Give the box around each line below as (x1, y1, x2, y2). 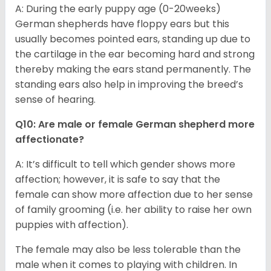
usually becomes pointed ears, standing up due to (15, 32, 250, 47)
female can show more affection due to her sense (15, 188, 253, 202)
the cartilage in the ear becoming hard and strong (15, 47, 255, 62)
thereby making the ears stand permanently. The (15, 62, 251, 77)
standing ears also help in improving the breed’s (15, 77, 243, 92)
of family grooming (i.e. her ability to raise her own (15, 203, 252, 217)
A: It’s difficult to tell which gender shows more (15, 157, 235, 172)
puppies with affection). (15, 218, 131, 232)
